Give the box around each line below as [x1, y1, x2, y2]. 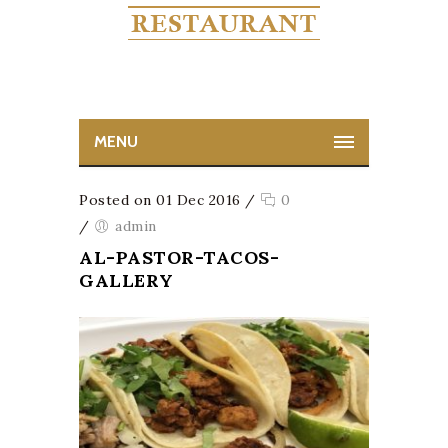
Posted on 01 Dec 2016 [79, 191, 241, 209]
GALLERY [79, 269, 174, 292]
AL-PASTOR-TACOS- [79, 246, 279, 269]
